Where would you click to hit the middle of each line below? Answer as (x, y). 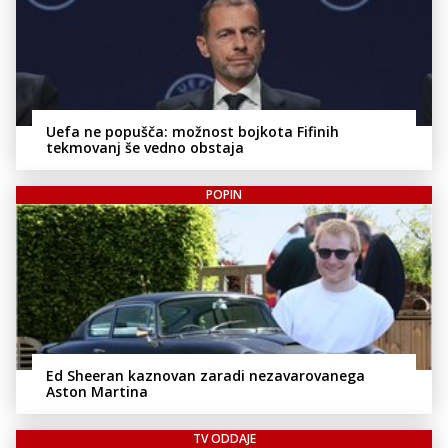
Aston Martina (97, 392)
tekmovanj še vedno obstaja (145, 147)
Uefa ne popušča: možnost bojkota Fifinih (192, 131)
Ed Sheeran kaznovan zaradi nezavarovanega (205, 376)
